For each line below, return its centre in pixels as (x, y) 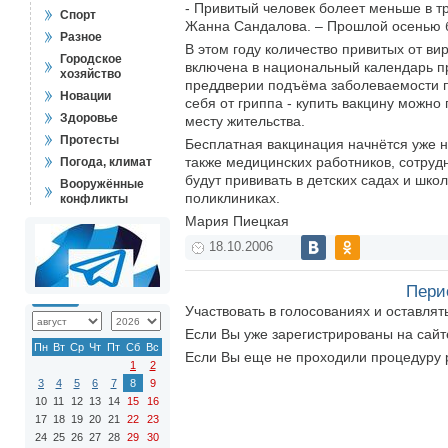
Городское (91, 59)
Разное (81, 37)
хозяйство (90, 74)
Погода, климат (106, 162)
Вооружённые (102, 184)
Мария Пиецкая (237, 221)
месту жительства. (245, 121)
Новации (85, 96)
